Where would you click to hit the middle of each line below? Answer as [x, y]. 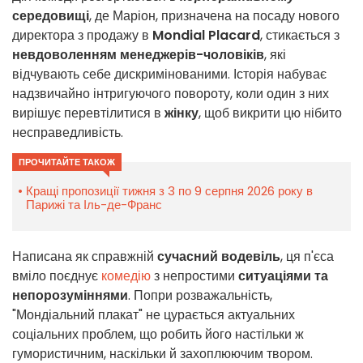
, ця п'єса [307, 257]
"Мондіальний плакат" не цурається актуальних [154, 315]
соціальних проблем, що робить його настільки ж [158, 335]
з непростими [196, 276]
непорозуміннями [70, 296]
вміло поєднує [57, 276]
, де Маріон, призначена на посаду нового [214, 16]
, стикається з [300, 36]
